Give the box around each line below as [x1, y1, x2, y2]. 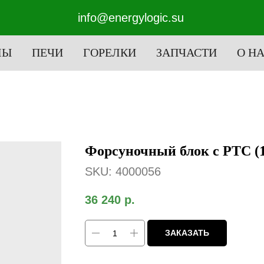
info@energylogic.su [78, 11, 184, 24]
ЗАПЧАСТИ [156, 46, 217, 59]
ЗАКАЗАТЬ [165, 228, 209, 238]
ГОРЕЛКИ [83, 46, 136, 59]
